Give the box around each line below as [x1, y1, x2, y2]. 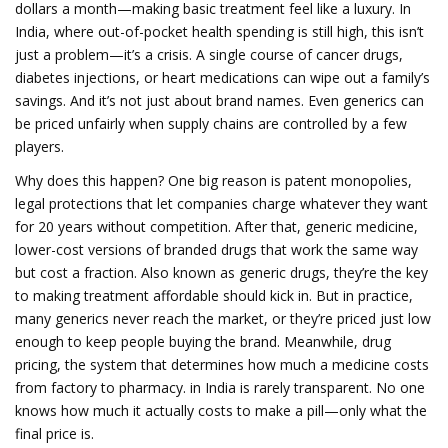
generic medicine [305, 217, 414, 236]
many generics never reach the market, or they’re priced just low [15, 309, 431, 328]
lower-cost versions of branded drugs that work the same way [15, 240, 418, 259]
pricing [15, 355, 57, 374]
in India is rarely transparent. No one [186, 378, 425, 397]
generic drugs [239, 263, 326, 282]
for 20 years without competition [15, 217, 228, 236]
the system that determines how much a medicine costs [65, 355, 429, 374]
